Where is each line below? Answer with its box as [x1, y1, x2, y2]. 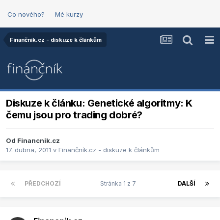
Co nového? [7, 10, 45, 18]
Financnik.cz [17, 137, 60, 145]
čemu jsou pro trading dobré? [6, 109, 142, 121]
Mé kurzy [55, 10, 83, 18]
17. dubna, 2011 [6, 146, 51, 154]
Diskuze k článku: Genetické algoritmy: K [6, 97, 193, 110]
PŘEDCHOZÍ [25, 180, 61, 188]
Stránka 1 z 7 [100, 180, 139, 188]
